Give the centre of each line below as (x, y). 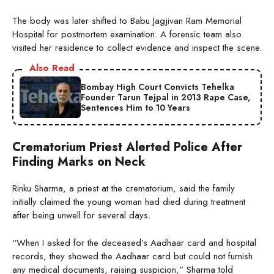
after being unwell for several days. (81, 216)
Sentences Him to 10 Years (135, 107)
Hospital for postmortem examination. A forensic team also (127, 35)
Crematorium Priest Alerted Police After (127, 147)
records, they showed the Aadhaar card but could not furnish (132, 256)
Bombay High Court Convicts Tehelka (157, 87)
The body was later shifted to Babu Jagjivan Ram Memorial (127, 21)
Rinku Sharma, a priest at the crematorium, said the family (124, 189)
